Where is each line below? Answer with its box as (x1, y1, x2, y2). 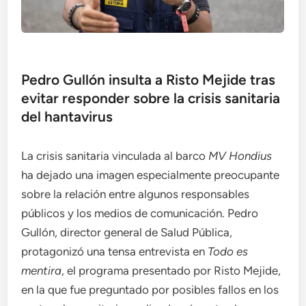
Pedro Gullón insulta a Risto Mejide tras (21, 71, 276, 88)
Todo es (208, 245, 249, 258)
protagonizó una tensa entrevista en (21, 245, 208, 258)
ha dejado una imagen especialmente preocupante (21, 168, 280, 182)
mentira (21, 264, 62, 277)
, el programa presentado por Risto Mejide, (61, 264, 281, 277)
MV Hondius (208, 149, 273, 163)
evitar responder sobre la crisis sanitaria (21, 89, 281, 107)
